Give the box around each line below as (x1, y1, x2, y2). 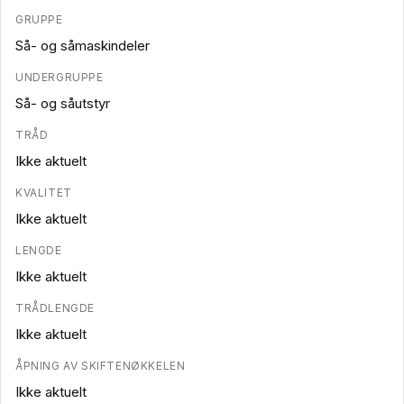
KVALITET (15, 186, 72, 200)
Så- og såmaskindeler (15, 37, 150, 55)
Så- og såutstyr (15, 95, 110, 113)
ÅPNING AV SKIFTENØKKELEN (15, 359, 186, 373)
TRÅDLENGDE (15, 301, 95, 316)
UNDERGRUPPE (15, 70, 104, 85)
